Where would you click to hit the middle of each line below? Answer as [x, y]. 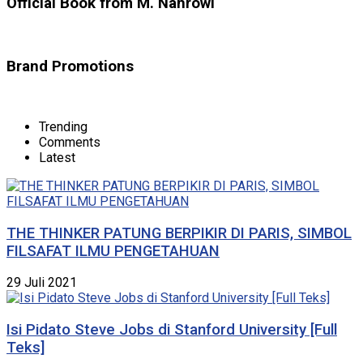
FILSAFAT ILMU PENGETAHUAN [113, 251]
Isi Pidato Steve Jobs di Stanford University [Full [172, 330]
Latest [57, 157]
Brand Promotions [70, 67]
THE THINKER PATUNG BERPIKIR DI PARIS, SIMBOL [179, 233]
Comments [70, 142]
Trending [63, 126]
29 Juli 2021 [42, 283]
